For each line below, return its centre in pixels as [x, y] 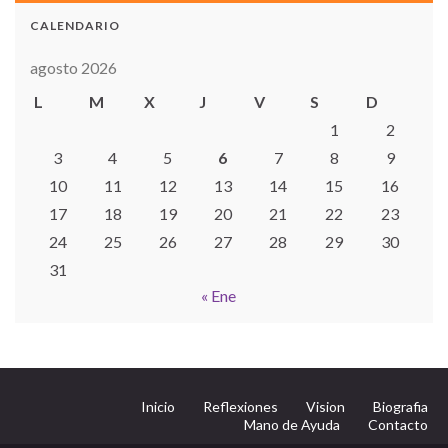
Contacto [398, 424]
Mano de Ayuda [292, 424]
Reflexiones [240, 406]
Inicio [158, 406]
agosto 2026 [73, 67]
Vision [325, 406]
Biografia [400, 406]
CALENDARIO [75, 25]
